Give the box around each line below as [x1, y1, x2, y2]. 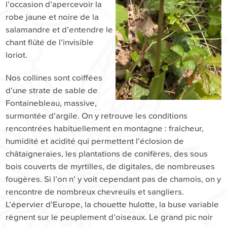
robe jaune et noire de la [6, 12, 99, 22]
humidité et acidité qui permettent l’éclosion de [6, 136, 184, 146]
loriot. [6, 50, 28, 60]
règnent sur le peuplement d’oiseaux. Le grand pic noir [6, 212, 213, 222]
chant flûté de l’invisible [6, 37, 94, 48]
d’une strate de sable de [6, 85, 98, 96]
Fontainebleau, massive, [6, 98, 97, 108]
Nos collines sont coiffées [6, 72, 103, 83]
